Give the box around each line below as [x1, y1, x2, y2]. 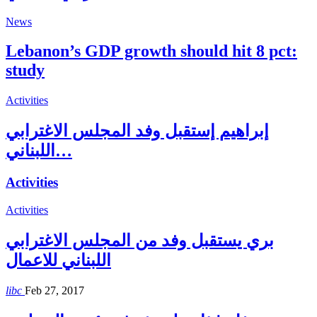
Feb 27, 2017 [25, 284, 84, 296]
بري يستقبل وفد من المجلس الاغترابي [6, 231, 274, 250]
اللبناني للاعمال [6, 250, 111, 270]
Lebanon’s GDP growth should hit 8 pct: [6, 42, 297, 61]
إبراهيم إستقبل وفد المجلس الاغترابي [6, 122, 269, 141]
